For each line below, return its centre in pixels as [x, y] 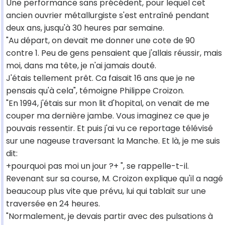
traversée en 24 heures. [53, 204]
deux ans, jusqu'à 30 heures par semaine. [85, 28]
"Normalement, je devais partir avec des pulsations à [109, 216]
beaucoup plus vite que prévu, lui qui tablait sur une [106, 191]
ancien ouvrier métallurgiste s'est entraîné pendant [108, 16]
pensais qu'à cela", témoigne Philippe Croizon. [95, 91]
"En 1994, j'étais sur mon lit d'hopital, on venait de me [108, 103]
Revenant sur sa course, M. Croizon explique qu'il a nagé [115, 179]
